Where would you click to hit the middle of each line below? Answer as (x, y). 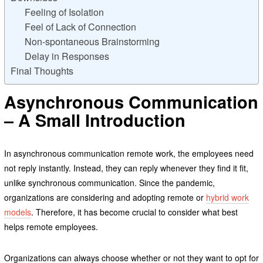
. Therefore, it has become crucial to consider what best (134, 212)
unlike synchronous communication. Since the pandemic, (109, 183)
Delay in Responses (67, 56)
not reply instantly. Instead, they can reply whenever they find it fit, (126, 168)
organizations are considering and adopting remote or (105, 198)
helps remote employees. (51, 227)
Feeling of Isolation (64, 12)
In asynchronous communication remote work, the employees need (129, 154)
